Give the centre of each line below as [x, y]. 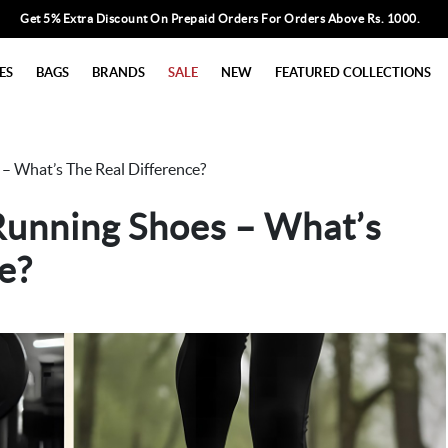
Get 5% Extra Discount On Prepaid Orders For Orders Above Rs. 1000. [220, 18]
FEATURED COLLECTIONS [353, 72]
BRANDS [118, 72]
